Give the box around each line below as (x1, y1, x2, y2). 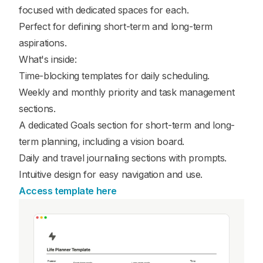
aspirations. (19, 37, 67, 49)
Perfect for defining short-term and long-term (19, 21, 213, 33)
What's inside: (19, 53, 77, 66)
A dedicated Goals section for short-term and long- (19, 119, 235, 131)
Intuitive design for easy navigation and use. (19, 168, 203, 181)
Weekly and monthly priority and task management (19, 86, 235, 99)
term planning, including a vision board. (19, 136, 185, 148)
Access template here (19, 185, 117, 197)
